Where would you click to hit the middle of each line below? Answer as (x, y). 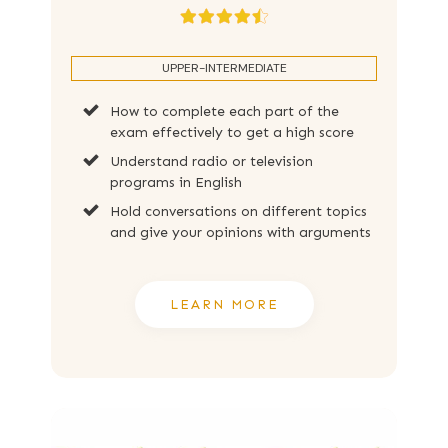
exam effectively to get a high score (232, 132)
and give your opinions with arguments (240, 232)
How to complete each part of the (224, 111)
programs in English (176, 182)
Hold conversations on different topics (238, 211)
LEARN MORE (224, 304)
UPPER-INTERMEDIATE (224, 67)
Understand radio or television (211, 161)
